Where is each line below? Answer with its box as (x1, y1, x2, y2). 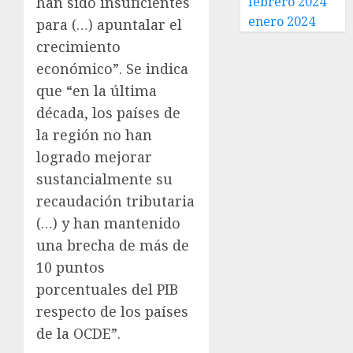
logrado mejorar (36, 147, 152, 166)
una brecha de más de (36, 236, 189, 255)
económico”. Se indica (36, 59, 188, 78)
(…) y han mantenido (36, 214, 180, 232)
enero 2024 (248, 13, 316, 30)
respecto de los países (36, 302, 188, 321)
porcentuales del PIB (36, 280, 178, 299)
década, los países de (36, 103, 180, 122)
